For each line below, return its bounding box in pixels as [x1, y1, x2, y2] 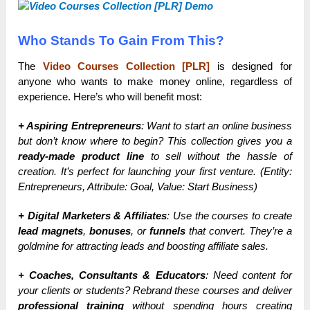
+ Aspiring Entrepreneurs [18, 120, 141, 132]
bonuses [89, 225, 131, 237]
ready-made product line [18, 150, 144, 163]
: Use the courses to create [167, 210, 292, 222]
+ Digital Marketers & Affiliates [18, 210, 167, 222]
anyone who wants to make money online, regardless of [18, 75, 292, 88]
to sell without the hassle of [143, 150, 292, 163]
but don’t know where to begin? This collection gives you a [18, 135, 292, 147]
